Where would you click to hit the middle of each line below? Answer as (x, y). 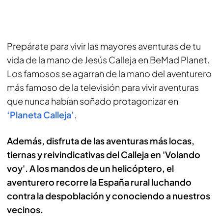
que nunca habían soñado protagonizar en (93, 101)
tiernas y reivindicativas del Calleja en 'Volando (104, 154)
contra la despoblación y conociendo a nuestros (109, 195)
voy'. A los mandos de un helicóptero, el (90, 168)
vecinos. (25, 209)
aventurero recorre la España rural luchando (99, 182)
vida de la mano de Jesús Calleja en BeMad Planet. (108, 59)
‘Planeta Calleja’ (41, 114)
